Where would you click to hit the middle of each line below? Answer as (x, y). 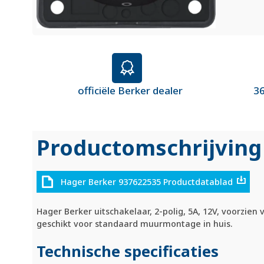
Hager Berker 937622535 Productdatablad (146, 181)
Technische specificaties (128, 252)
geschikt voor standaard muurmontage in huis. (135, 224)
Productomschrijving (149, 147)
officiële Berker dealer (130, 90)
